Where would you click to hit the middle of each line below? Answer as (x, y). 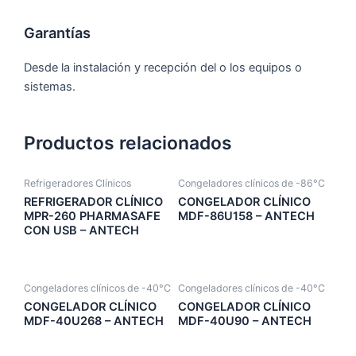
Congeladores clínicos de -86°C (252, 184)
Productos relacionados (128, 143)
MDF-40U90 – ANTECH (245, 321)
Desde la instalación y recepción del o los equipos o (163, 67)
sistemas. (50, 86)
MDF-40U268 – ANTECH (94, 321)
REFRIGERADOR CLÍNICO (93, 202)
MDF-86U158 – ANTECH (246, 217)
